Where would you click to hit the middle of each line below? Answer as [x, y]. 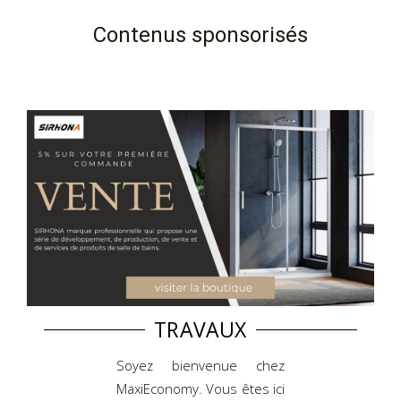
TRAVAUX [200, 329]
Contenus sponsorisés [200, 35]
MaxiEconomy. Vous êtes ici [200, 388]
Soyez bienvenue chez [200, 365]
